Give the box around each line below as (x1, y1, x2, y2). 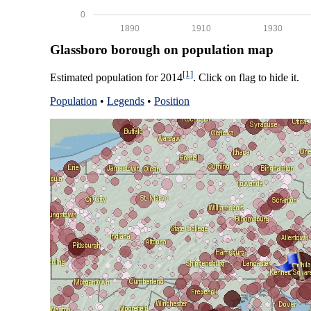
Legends (107, 94, 144, 107)
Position (154, 94, 190, 107)
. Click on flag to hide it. (193, 71, 299, 83)
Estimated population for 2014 (50, 71, 183, 83)
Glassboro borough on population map (50, 42, 274, 57)
